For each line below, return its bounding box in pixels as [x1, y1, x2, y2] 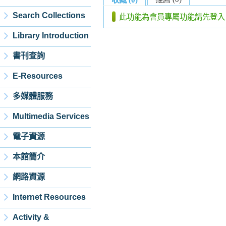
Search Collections [13, 11, 85, 20]
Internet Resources [13, 193, 86, 201]
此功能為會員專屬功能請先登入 [119, 13, 225, 22]
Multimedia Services [13, 112, 89, 121]
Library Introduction [13, 31, 89, 40]
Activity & [13, 213, 49, 221]
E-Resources [13, 72, 63, 80]
